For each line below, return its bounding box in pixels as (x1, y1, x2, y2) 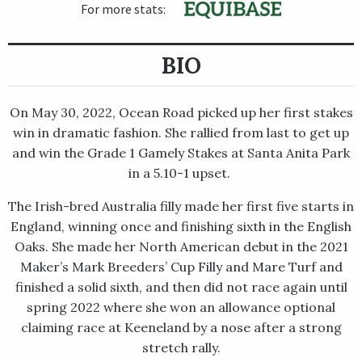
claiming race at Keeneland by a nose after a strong (20, 319, 342, 336)
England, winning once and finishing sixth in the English (11, 218, 351, 235)
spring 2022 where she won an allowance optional (27, 299, 335, 316)
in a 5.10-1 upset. (128, 165, 234, 182)
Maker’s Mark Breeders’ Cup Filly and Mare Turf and (19, 259, 343, 276)
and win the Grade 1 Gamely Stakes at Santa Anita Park (12, 145, 350, 162)
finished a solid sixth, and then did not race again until (15, 279, 347, 296)
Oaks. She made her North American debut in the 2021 (14, 238, 348, 255)
